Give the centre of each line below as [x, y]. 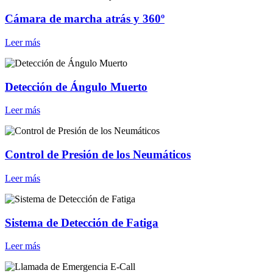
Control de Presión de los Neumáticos [98, 155]
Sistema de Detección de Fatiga [82, 222]
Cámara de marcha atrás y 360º [85, 19]
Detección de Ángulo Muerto [76, 87]
